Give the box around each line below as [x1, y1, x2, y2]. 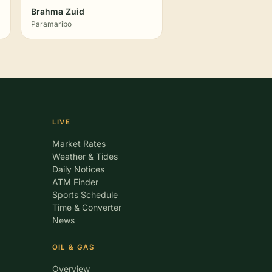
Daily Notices [52, 164, 104, 174]
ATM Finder [52, 177, 98, 187]
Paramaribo [31, 19, 72, 29]
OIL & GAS [52, 243, 94, 251]
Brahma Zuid [31, 6, 84, 16]
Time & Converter [52, 202, 121, 212]
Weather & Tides [52, 151, 118, 161]
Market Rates [52, 138, 106, 149]
